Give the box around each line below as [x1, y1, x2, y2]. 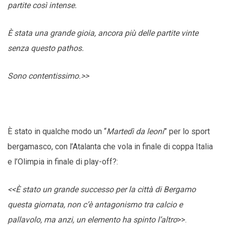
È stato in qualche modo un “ [8, 127, 106, 137]
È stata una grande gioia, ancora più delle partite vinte [8, 28, 198, 38]
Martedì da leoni [106, 127, 164, 137]
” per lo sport [164, 127, 210, 137]
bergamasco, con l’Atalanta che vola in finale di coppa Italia [8, 142, 213, 152]
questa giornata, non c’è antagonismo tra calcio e [8, 200, 183, 210]
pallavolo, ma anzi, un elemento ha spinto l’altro [8, 215, 177, 225]
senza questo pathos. [8, 43, 84, 53]
